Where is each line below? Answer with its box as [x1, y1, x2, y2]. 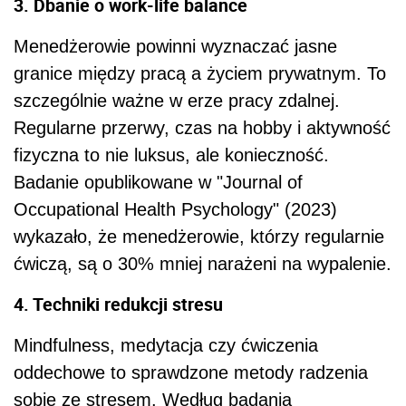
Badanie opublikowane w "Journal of [14, 171, 303, 192]
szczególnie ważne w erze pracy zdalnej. [14, 90, 340, 111]
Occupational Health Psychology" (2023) [14, 198, 337, 219]
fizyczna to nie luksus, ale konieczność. [14, 144, 329, 165]
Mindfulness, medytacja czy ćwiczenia [14, 334, 318, 355]
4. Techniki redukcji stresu [14, 291, 223, 316]
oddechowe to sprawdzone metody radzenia [14, 362, 368, 382]
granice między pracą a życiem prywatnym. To [14, 63, 386, 83]
